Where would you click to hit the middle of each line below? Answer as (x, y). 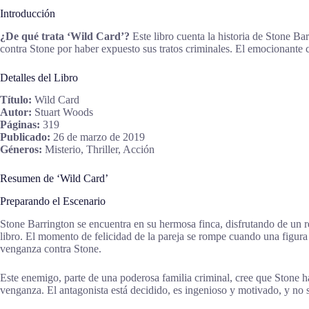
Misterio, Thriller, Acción (98, 150)
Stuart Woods (62, 112)
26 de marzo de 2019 (98, 137)
